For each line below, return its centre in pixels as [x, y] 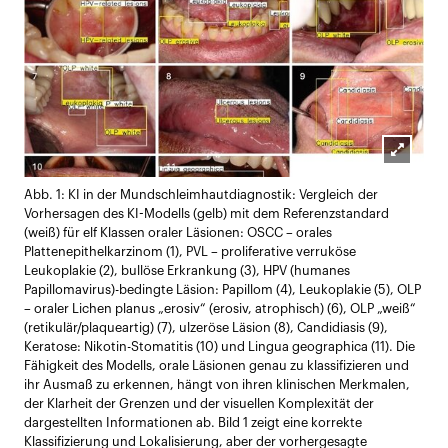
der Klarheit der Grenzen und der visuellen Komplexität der [199, 403]
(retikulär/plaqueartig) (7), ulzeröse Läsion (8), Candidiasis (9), [206, 327]
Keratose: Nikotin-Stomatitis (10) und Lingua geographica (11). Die [219, 346]
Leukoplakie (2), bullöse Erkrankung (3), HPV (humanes [187, 270]
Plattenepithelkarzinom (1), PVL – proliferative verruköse [190, 251]
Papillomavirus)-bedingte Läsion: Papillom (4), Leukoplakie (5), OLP [222, 289]
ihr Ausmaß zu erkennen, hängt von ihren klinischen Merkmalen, [217, 384]
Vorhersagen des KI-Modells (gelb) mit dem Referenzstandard [206, 213]
